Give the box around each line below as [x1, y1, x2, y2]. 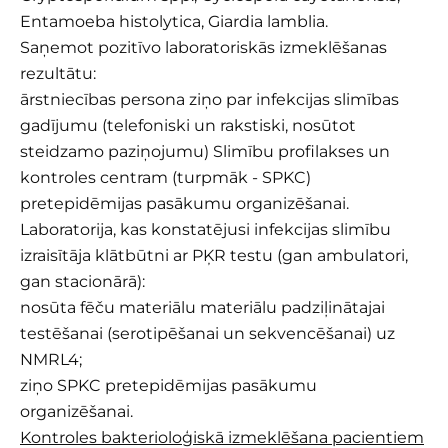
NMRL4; [20, 350, 82, 370]
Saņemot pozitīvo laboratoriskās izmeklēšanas [20, 38, 387, 58]
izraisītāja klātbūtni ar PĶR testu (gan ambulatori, [20, 246, 408, 266]
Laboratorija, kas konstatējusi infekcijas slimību [20, 220, 391, 240]
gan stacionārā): [20, 272, 145, 292]
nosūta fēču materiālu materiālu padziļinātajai [20, 298, 385, 318]
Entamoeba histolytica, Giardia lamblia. [20, 12, 328, 32]
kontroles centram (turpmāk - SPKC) [20, 168, 311, 188]
